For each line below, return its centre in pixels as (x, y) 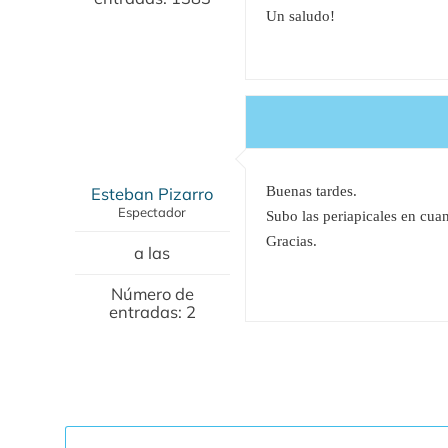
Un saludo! (300, 15)
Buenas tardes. (311, 190)
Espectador (152, 211)
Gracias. (291, 240)
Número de (152, 293)
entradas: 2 (152, 311)
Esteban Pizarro (152, 193)
